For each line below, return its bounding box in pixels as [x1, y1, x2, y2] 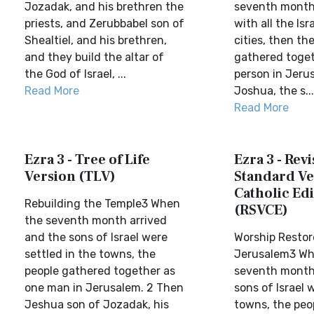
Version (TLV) [25, 168, 116, 186]
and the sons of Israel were [25, 231, 168, 244]
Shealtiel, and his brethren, [25, 34, 167, 47]
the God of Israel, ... [25, 67, 126, 81]
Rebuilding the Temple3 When [25, 197, 180, 210]
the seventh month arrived [25, 214, 167, 227]
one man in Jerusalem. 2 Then [25, 281, 184, 294]
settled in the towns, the [25, 247, 156, 261]
